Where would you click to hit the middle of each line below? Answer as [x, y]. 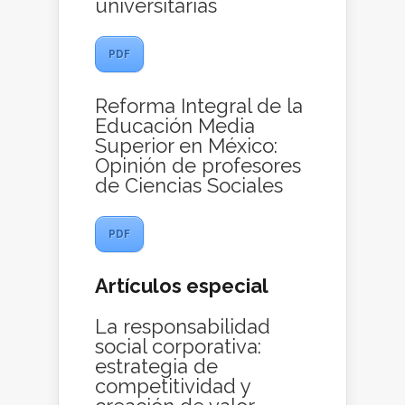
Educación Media [175, 126]
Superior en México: [186, 146]
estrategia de [156, 367]
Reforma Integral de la [199, 106]
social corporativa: [178, 347]
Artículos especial [182, 286]
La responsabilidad [183, 327]
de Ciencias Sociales [189, 186]
